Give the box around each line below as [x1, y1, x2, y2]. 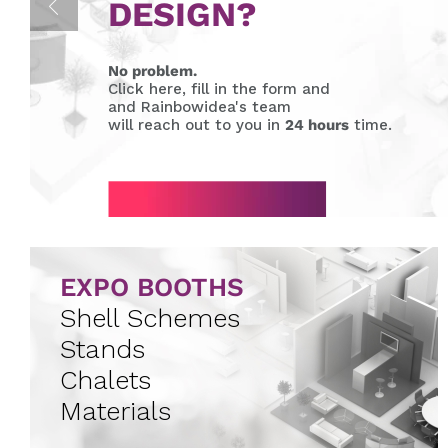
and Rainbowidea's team [108, 98, 291, 117]
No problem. [108, 62, 197, 81]
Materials [60, 395, 171, 426]
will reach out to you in [108, 116, 285, 135]
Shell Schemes [60, 302, 240, 333]
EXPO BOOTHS [60, 271, 244, 302]
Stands [60, 333, 145, 364]
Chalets [60, 364, 151, 395]
